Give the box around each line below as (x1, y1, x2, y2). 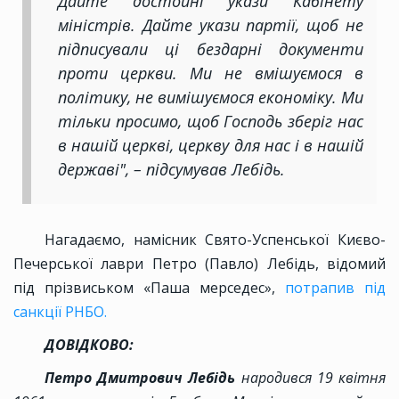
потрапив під (285, 278, 386, 298)
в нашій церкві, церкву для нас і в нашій (58, 134, 363, 157)
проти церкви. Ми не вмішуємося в (58, 62, 363, 85)
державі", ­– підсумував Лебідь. (58, 159, 285, 181)
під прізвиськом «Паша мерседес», (13, 278, 285, 298)
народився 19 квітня (235, 368, 387, 388)
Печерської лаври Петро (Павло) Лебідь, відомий (13, 254, 386, 274)
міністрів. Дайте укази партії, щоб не (58, 14, 363, 37)
